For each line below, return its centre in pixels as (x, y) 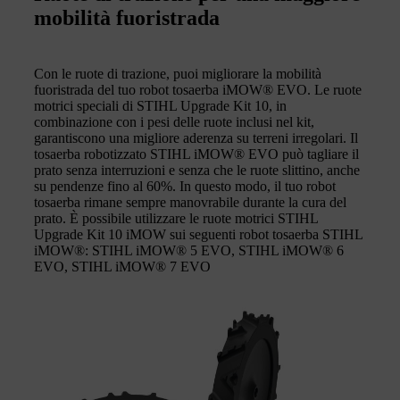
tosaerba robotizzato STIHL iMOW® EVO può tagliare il (196, 154)
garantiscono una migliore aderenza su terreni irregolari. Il (196, 137)
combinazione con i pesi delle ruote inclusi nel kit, (174, 121)
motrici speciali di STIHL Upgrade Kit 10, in (160, 105)
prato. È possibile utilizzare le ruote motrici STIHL (176, 218)
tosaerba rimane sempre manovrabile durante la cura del (190, 202)
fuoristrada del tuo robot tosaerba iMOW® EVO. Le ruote (198, 89)
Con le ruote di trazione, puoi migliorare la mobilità (178, 73)
